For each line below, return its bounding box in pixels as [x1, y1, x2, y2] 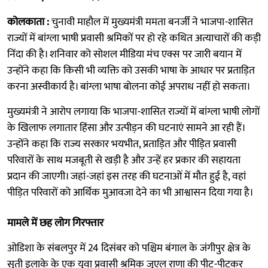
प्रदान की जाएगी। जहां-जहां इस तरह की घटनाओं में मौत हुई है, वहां [7, 167, 246, 185]
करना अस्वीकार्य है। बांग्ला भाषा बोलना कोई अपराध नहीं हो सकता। [7, 77, 251, 96]
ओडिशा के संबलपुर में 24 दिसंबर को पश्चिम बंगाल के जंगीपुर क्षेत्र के [7, 239, 251, 257]
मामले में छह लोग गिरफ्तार [7, 214, 103, 232]
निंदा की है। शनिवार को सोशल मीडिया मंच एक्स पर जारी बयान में [7, 45, 242, 63]
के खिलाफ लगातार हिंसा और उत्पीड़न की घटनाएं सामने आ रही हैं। [7, 118, 245, 137]
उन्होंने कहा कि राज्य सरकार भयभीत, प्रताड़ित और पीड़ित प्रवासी [7, 135, 236, 153]
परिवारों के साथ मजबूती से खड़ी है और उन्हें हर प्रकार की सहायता [7, 151, 240, 169]
